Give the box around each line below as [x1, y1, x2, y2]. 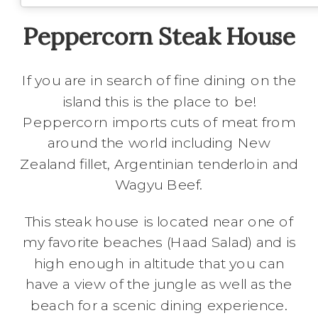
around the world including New [48, 134, 270, 153]
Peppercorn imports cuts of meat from [22, 114, 296, 132]
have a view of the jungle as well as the [26, 275, 292, 294]
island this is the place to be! [62, 92, 256, 111]
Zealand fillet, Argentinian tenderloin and [20, 155, 299, 174]
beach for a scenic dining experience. [30, 296, 288, 314]
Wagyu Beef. [115, 176, 203, 194]
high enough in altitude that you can [33, 254, 285, 273]
